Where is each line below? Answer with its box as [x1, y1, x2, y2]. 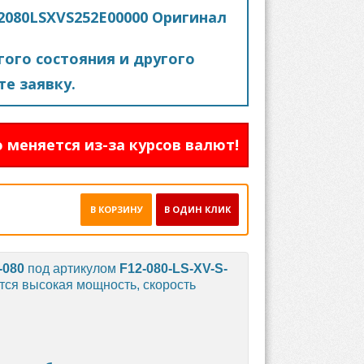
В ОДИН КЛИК [164, 203, 231, 215]
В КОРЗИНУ [89, 203, 143, 215]
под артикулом [24, 262, 119, 275]
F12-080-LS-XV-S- [119, 262, 227, 275]
